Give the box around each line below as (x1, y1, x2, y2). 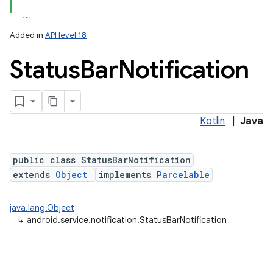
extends (13, 169, 55, 180)
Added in (10, 30, 45, 40)
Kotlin (200, 115, 225, 127)
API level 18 (45, 30, 87, 40)
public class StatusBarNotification (13, 154, 191, 166)
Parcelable (157, 169, 210, 180)
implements (99, 169, 157, 180)
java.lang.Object (10, 202, 74, 213)
